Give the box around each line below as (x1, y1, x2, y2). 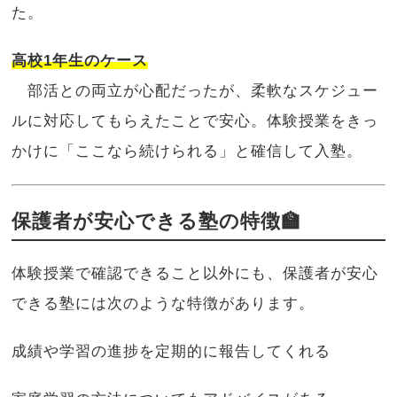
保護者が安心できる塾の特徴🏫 (12, 209, 302, 232)
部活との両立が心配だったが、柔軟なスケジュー (12, 82, 379, 99)
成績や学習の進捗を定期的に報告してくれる (12, 342, 331, 360)
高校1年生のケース (12, 51, 149, 69)
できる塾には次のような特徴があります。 (12, 294, 315, 312)
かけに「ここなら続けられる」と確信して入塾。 (12, 142, 363, 160)
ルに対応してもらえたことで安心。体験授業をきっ (12, 112, 379, 129)
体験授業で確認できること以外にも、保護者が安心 (12, 264, 379, 282)
